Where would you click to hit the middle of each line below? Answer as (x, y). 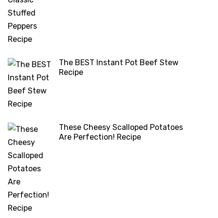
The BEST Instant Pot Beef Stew (119, 63)
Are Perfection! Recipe (100, 137)
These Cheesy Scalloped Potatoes (121, 127)
